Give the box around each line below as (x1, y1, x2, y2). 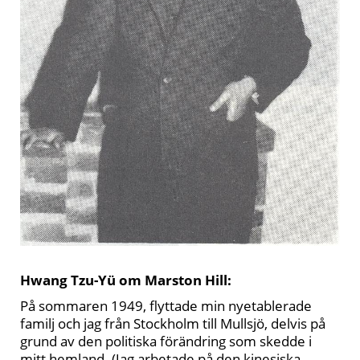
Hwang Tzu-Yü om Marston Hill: (20, 271, 231, 289)
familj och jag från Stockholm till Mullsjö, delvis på (20, 314, 325, 333)
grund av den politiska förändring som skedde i (20, 332, 312, 350)
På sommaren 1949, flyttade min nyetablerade (20, 297, 312, 315)
